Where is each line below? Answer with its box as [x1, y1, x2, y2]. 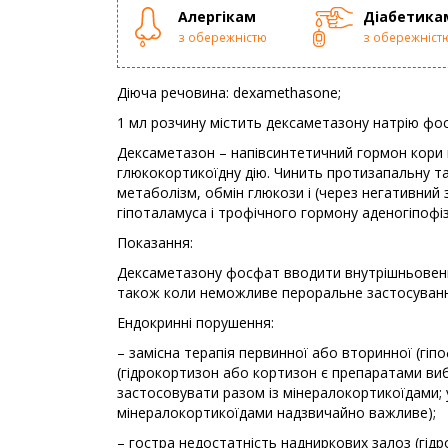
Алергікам [178, 7, 256, 27]
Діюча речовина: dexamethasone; [117, 83, 341, 103]
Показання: [117, 233, 197, 253]
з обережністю [178, 29, 267, 46]
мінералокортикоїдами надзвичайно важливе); [117, 403, 436, 423]
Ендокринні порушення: [117, 313, 274, 333]
